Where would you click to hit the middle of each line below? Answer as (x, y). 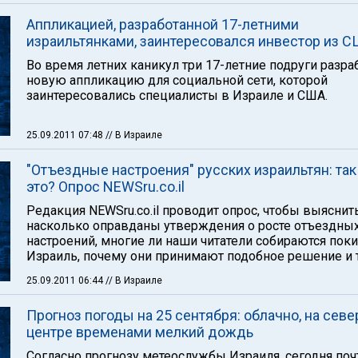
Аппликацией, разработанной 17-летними (163, 24)
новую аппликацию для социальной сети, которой (177, 80)
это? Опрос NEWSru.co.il (105, 187)
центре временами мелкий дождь (140, 332)
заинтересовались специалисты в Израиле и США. (177, 95)
